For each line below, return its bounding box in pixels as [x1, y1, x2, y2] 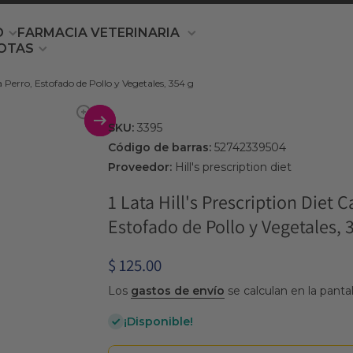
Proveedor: [107, 160, 172, 175]
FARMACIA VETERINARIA [17, 24, 183, 40]
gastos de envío [130, 284, 225, 299]
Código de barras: [107, 140, 211, 155]
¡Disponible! [123, 314, 193, 329]
